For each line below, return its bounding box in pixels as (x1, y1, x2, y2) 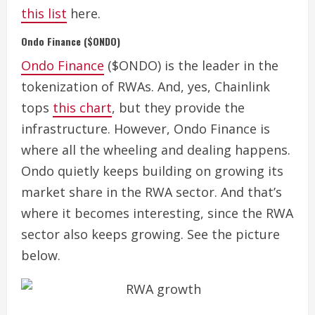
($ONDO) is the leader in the (104, 57, 278, 75)
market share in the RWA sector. (21, 184, 221, 201)
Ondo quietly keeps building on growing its (21, 162, 283, 180)
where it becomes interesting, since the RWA (21, 205, 293, 222)
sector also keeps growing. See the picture (21, 226, 280, 243)
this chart (53, 99, 112, 117)
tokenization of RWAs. (21, 78, 157, 96)
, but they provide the (112, 99, 245, 117)
